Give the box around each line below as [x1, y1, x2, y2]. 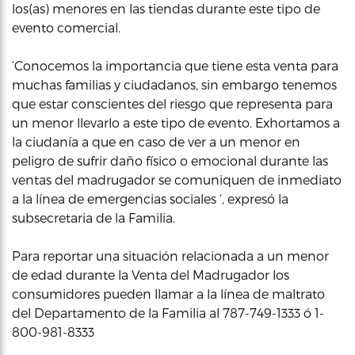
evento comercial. [12, 19, 120, 35]
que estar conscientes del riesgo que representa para [12, 95, 333, 111]
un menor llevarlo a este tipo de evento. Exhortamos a [12, 114, 340, 130]
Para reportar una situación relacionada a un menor [12, 247, 329, 263]
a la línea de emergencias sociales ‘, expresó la [12, 190, 288, 206]
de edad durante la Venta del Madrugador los [12, 266, 289, 282]
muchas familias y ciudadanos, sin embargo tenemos [12, 76, 337, 92]
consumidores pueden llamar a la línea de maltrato [12, 285, 325, 301]
